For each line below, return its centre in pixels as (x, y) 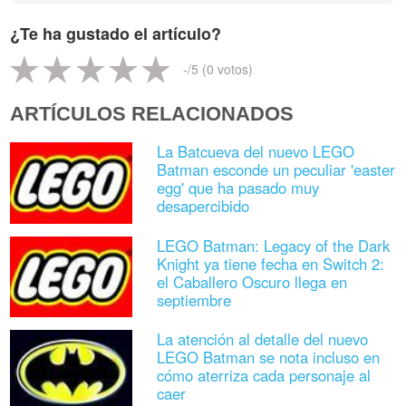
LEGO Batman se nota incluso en (268, 357)
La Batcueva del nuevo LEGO (255, 152)
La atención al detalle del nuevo (262, 338)
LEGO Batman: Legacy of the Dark (273, 245)
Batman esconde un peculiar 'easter (275, 170)
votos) (234, 69)
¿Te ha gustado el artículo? (116, 34)
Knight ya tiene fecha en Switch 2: (270, 263)
